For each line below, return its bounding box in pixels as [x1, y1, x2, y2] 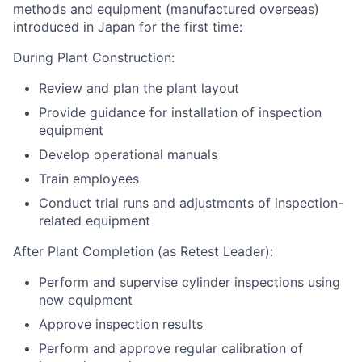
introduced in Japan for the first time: [13, 19, 242, 35]
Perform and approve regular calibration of [39, 340, 303, 356]
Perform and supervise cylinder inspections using [39, 274, 340, 290]
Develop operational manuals [39, 146, 217, 162]
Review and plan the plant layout [39, 80, 239, 96]
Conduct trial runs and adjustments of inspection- [39, 195, 343, 211]
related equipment [39, 213, 150, 229]
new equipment [39, 292, 133, 308]
